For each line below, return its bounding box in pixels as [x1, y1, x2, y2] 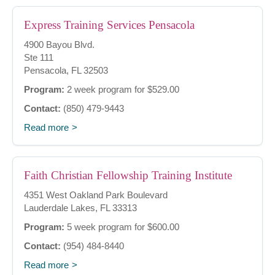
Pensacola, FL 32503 [24, 65, 108, 76]
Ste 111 [24, 52, 53, 63]
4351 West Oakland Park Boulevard [24, 190, 168, 201]
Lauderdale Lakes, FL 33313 [24, 203, 137, 214]
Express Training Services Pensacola [24, 18, 195, 32]
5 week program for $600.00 [64, 222, 179, 233]
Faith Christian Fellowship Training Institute [24, 169, 232, 182]
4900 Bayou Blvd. [24, 39, 95, 50]
